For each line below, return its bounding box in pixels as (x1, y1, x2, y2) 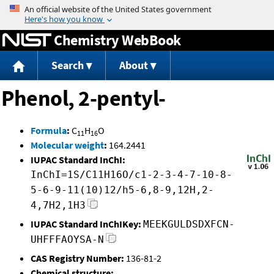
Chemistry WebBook (54, 30, 181, 50)
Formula (31, 124, 67, 137)
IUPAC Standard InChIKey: (31, 218, 141, 231)
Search (51, 58, 84, 73)
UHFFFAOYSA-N (31, 234, 104, 246)
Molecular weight (31, 139, 104, 152)
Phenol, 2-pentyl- (1, 84, 166, 113)
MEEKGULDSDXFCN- (143, 218, 235, 231)
